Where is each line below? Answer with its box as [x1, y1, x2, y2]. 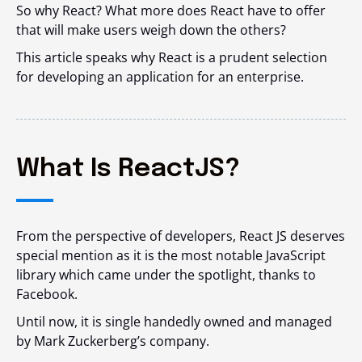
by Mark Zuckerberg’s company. [16, 332, 213, 350]
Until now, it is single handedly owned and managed [16, 313, 332, 330]
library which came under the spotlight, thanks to [16, 266, 316, 284]
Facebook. [16, 285, 81, 303]
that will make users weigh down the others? [16, 21, 289, 39]
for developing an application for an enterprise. [16, 68, 304, 86]
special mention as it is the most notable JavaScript [16, 246, 326, 264]
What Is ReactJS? [16, 156, 240, 183]
